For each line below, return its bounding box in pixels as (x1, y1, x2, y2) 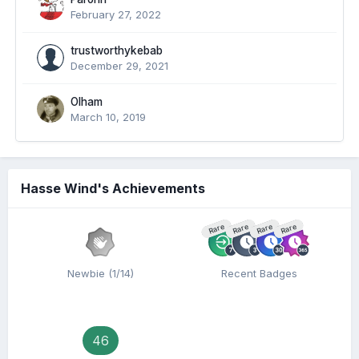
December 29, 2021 (71, 59, 168, 72)
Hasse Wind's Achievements (21, 180, 205, 196)
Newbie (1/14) (67, 267, 134, 280)
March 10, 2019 (71, 111, 146, 123)
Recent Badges (220, 267, 297, 280)
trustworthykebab (71, 44, 163, 57)
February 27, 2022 (71, 8, 161, 21)
